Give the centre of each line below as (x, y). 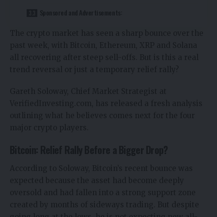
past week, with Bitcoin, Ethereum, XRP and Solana (103, 45)
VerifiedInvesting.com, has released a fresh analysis (106, 103)
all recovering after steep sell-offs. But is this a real (104, 57)
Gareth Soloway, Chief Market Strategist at (88, 91)
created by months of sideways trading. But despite (104, 205)
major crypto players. (49, 127)
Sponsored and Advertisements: (81, 12)
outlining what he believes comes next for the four (102, 115)
